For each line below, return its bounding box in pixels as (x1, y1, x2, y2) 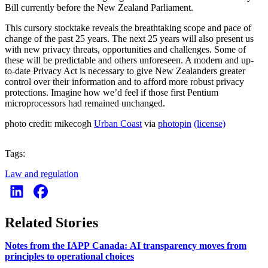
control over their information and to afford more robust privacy (5, 76, 244, 87)
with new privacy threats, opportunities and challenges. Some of (5, 44, 246, 54)
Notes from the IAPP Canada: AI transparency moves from (5, 240, 246, 251)
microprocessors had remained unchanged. (5, 98, 165, 108)
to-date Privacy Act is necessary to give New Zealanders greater (5, 65, 245, 76)
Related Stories (5, 215, 98, 231)
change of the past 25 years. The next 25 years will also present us (5, 33, 254, 44)
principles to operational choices (5, 251, 134, 262)
